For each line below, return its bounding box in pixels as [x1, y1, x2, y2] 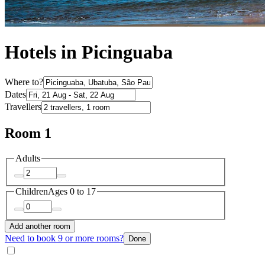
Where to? [5, 76, 43, 87]
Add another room [9, 221, 70, 231]
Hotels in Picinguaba [5, 41, 173, 63]
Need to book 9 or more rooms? [5, 232, 124, 243]
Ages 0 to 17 [48, 186, 96, 197]
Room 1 [5, 125, 51, 141]
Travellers [5, 101, 41, 112]
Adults [15, 153, 40, 163]
